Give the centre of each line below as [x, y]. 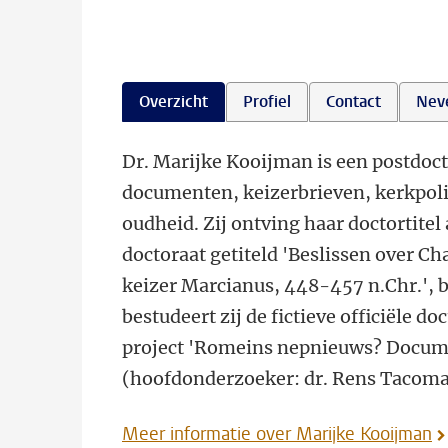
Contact [353, 101]
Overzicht [173, 101]
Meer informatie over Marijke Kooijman [277, 434]
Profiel [267, 101]
